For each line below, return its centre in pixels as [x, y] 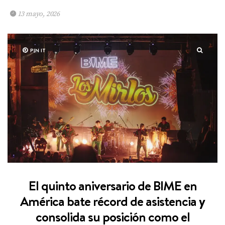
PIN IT [38, 50]
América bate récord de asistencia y [113, 201]
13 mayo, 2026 [38, 14]
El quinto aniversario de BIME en [113, 185]
